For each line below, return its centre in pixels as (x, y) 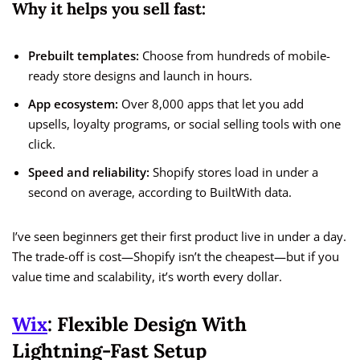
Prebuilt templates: (84, 56)
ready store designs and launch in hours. (140, 76)
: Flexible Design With (147, 325)
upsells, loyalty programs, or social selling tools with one (184, 124)
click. (42, 144)
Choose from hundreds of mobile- (235, 56)
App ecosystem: (73, 104)
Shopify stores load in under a (234, 172)
